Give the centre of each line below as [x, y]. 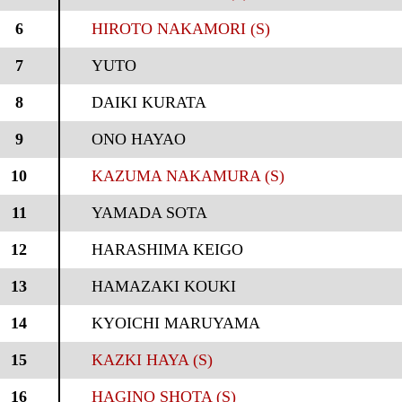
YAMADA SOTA [149, 213]
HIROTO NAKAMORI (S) [180, 29]
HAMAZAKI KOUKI [163, 286]
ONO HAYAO [138, 139]
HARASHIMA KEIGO [167, 249]
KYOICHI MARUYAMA [175, 323]
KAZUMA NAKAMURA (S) [188, 176]
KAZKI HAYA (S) [152, 360]
